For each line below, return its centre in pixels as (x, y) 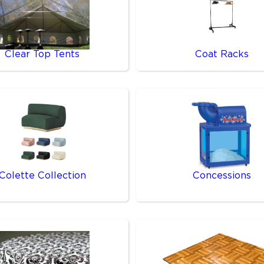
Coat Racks (222, 54)
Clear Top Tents (42, 54)
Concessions (222, 176)
